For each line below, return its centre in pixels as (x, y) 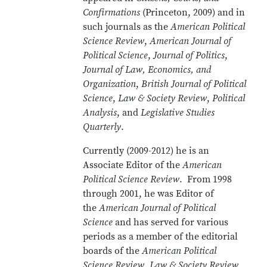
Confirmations (112, 13)
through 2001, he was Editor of (149, 194)
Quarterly (102, 127)
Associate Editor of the (133, 165)
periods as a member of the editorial (161, 237)
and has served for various (171, 222)
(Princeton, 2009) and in (193, 13)
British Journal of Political (194, 84)
